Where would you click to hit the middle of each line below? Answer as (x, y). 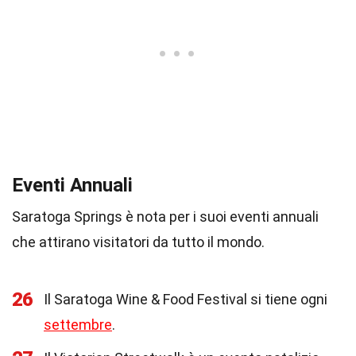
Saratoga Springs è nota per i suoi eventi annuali (165, 217)
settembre (78, 325)
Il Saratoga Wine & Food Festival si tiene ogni (186, 299)
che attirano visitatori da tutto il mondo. (138, 242)
